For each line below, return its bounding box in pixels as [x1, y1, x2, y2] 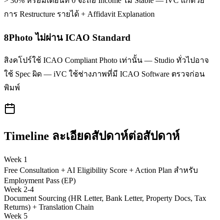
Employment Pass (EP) [4, 176, 76, 185]
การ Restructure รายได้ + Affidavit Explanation [4, 10, 155, 18]
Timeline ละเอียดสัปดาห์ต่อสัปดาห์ [4, 130, 180, 143]
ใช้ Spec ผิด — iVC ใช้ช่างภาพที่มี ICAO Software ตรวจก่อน [4, 70, 205, 79]
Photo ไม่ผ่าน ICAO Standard [9, 32, 131, 43]
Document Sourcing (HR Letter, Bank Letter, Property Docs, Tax [4, 194, 206, 203]
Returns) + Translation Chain [4, 203, 94, 212]
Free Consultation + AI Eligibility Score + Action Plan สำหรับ [4, 166, 198, 175]
